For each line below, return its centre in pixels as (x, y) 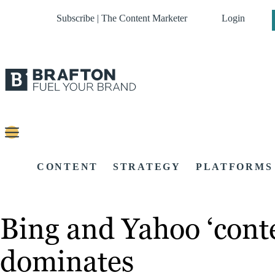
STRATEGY (147, 167)
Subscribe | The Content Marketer (122, 18)
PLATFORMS (234, 167)
